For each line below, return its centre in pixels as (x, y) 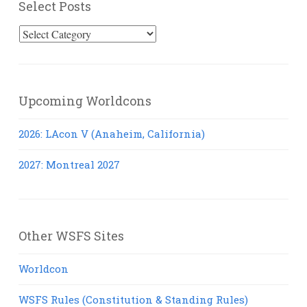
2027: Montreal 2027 (69, 165)
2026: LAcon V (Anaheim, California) (112, 134)
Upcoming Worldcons (85, 101)
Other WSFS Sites (71, 236)
